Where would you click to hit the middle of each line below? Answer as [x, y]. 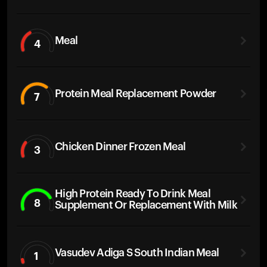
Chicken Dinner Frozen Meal [120, 146]
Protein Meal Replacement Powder [136, 93]
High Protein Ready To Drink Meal [133, 194]
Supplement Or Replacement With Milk [146, 205]
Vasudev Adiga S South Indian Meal [137, 252]
